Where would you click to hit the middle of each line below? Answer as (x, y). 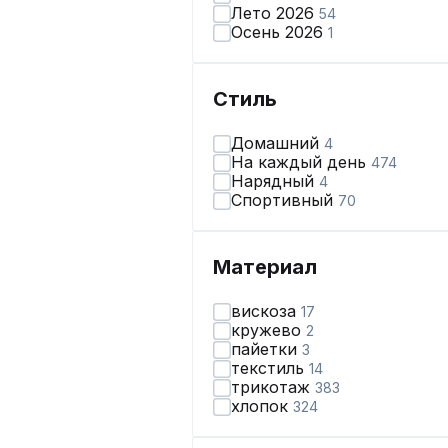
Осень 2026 (279, 32)
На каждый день (301, 162)
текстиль (270, 368)
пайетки (266, 349)
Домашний (277, 143)
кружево (268, 330)
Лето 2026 (275, 13)
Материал (265, 267)
